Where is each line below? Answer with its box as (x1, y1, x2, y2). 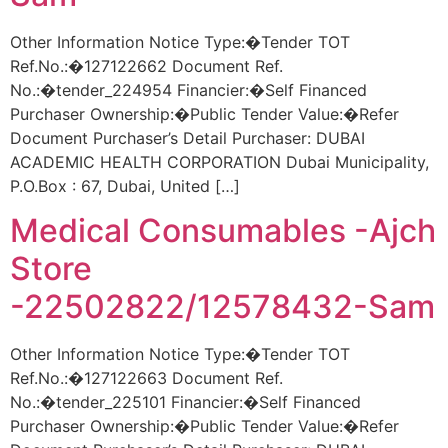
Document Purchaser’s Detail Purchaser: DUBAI (10, 127, 365, 148)
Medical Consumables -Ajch (10, 211, 436, 251)
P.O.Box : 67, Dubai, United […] (10, 175, 240, 196)
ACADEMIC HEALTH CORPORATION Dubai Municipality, (10, 151, 429, 172)
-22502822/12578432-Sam (10, 287, 435, 327)
